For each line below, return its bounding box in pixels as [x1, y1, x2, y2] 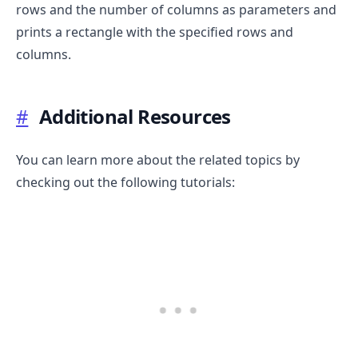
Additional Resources [38, 102, 231, 129]
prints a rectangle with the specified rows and [16, 22, 293, 41]
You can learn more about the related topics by [16, 150, 300, 169]
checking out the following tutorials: [16, 173, 235, 191]
